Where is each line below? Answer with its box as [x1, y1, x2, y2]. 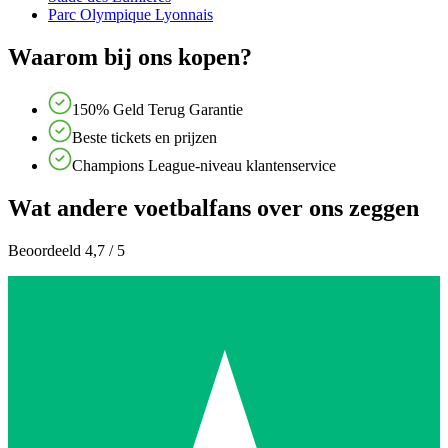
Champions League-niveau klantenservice [72, 157, 336, 175]
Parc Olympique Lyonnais [48, 6, 213, 24]
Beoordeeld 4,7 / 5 [8, 241, 125, 259]
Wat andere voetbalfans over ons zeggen [8, 195, 419, 222]
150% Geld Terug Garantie [72, 101, 243, 119]
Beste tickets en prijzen [72, 129, 217, 147]
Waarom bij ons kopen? [8, 44, 252, 71]
